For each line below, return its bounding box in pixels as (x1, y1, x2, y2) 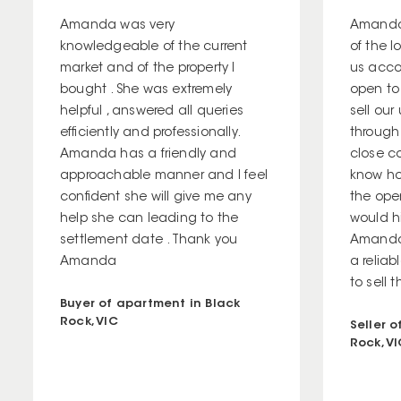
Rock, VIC (60, 315, 118, 328)
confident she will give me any (60, 191, 252, 204)
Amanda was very (60, 19, 175, 32)
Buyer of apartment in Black (60, 297, 241, 310)
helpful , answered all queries (60, 105, 243, 118)
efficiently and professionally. (60, 126, 239, 140)
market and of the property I (60, 62, 235, 75)
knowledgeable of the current (60, 40, 248, 54)
